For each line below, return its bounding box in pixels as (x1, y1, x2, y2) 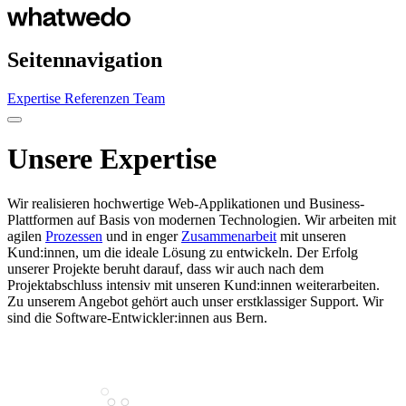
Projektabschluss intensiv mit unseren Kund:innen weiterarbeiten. (7, 276, 380, 293)
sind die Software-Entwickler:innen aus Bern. (7, 309, 267, 325)
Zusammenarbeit (181, 227, 276, 244)
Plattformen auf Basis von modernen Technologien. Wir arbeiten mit (7, 211, 396, 227)
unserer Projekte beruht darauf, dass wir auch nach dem (7, 260, 324, 276)
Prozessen (45, 227, 102, 244)
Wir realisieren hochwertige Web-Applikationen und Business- (7, 195, 364, 211)
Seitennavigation (7, 47, 162, 72)
